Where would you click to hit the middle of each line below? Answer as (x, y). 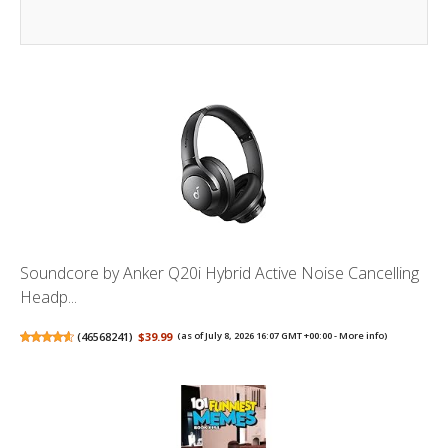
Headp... (48, 297)
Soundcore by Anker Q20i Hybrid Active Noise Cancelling (219, 273)
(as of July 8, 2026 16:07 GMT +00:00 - (258, 336)
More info (362, 336)
